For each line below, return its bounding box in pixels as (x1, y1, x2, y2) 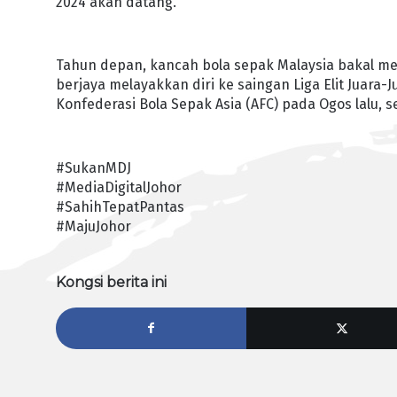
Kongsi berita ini (56, 274, 167, 292)
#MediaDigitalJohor (56, 178, 183, 196)
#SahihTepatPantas (56, 198, 185, 215)
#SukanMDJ (56, 159, 132, 176)
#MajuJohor (56, 217, 132, 235)
